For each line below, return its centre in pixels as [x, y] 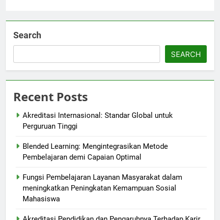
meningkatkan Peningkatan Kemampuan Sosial [99, 188]
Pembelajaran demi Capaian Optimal [82, 157]
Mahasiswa [41, 199]
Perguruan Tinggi [50, 126]
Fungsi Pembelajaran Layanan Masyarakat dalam [102, 178]
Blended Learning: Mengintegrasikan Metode [95, 147]
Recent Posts [51, 97]
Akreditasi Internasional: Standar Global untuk [98, 116]
